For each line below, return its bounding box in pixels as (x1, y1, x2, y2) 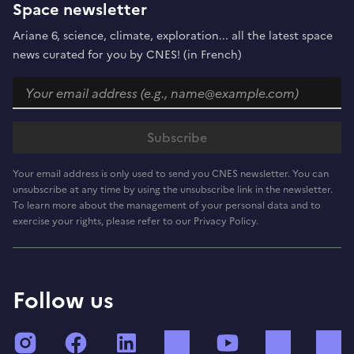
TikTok (196, 330, 241, 352)
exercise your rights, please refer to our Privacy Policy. (13, 213, 258, 228)
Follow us (13, 283, 114, 317)
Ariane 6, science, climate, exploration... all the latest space (13, 27, 333, 44)
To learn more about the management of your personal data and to (13, 198, 321, 213)
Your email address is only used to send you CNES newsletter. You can (13, 166, 329, 181)
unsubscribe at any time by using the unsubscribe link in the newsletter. (13, 182, 333, 197)
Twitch (297, 330, 343, 352)
